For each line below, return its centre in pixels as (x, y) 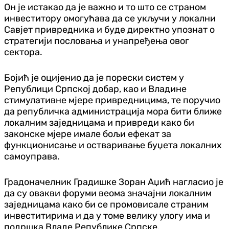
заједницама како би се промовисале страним (106, 204)
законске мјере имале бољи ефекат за (88, 134)
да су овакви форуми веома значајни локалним (108, 193)
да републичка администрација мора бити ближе (113, 111)
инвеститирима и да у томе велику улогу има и (107, 215)
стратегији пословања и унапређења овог (97, 41)
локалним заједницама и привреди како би (99, 122)
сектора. (23, 52)
